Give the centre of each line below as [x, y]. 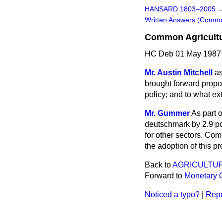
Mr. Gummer [167, 113]
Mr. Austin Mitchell [179, 73]
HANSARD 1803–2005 [180, 9]
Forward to [165, 176]
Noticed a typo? [172, 194]
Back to [159, 165]
